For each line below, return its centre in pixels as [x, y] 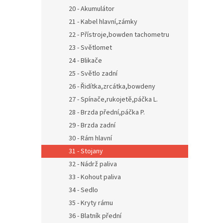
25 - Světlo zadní [93, 74]
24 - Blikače [85, 61]
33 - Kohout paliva [95, 177]
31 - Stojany [86, 151]
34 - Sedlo [83, 190]
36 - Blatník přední [95, 216]
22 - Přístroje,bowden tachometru [119, 35]
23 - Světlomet [90, 48]
